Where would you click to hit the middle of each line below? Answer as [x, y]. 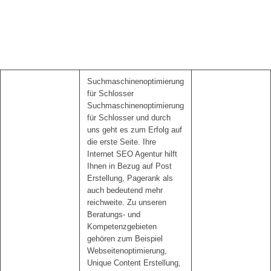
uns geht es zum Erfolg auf [135, 129]
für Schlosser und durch [129, 117]
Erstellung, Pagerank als [130, 178]
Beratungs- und [114, 214]
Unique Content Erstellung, [134, 263]
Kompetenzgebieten [122, 226]
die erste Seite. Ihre [122, 142]
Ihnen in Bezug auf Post [129, 166]
